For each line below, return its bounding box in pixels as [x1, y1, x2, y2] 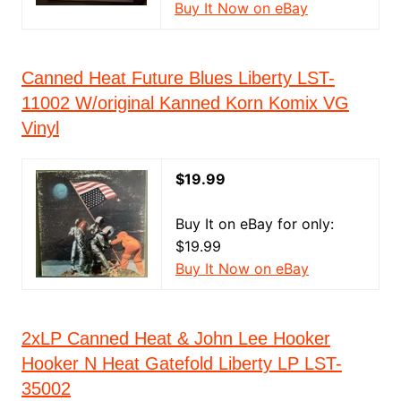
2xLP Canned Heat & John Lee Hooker [21, 328, 330, 349]
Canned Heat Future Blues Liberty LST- [21, 68, 335, 89]
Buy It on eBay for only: [175, 215, 334, 234]
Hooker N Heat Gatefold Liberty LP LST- [21, 354, 342, 374]
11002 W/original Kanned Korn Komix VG [21, 93, 349, 114]
